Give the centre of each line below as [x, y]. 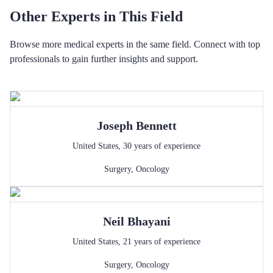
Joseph [115, 126]
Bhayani [149, 221]
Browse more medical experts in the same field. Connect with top [135, 44]
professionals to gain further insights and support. [104, 59]
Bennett [156, 126]
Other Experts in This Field [96, 16]
